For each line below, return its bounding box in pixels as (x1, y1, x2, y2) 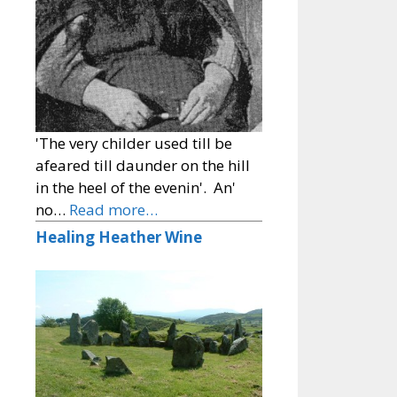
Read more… (69, 198, 158, 220)
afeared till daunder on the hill (35, 154, 250, 175)
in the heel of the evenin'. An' (35, 176, 236, 198)
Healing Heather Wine (35, 226, 202, 247)
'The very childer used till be (35, 132, 232, 153)
